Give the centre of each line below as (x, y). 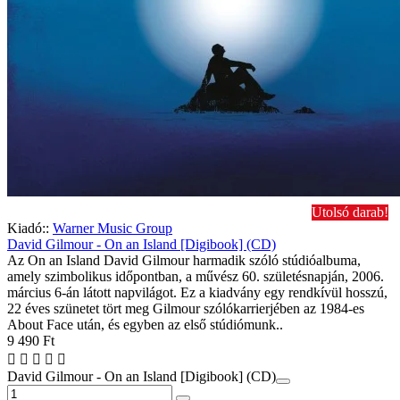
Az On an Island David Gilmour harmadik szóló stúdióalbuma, (184, 260)
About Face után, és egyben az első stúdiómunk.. (145, 324)
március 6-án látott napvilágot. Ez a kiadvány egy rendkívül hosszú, (197, 292)
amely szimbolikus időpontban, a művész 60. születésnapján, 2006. (196, 276)
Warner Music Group (112, 228)
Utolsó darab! (350, 212)
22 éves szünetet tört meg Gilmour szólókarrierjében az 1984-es (186, 308)
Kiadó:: (28, 228)
